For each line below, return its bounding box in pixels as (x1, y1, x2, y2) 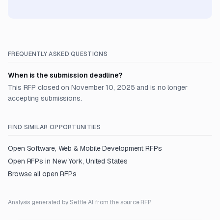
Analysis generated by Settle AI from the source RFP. (8, 198, 153, 206)
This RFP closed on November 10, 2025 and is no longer (8, 83, 188, 92)
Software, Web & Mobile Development (27, 144, 144, 153)
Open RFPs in (8, 157, 53, 165)
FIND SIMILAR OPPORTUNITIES (8, 123, 101, 131)
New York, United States (52, 157, 128, 165)
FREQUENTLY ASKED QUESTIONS (8, 50, 108, 58)
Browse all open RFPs (8, 169, 77, 178)
